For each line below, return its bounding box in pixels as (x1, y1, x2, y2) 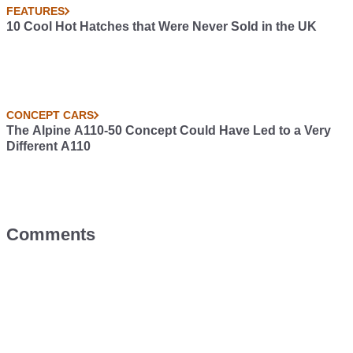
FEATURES (6, 5, 65, 17)
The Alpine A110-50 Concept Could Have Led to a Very (6, 124, 331, 137)
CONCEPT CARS (6, 109, 94, 121)
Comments (6, 225, 95, 244)
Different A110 (6, 139, 91, 153)
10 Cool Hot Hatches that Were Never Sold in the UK (6, 20, 317, 33)
